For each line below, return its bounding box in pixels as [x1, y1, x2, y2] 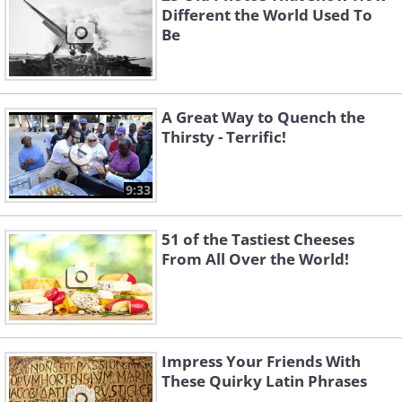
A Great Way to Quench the [162, 107, 365, 128]
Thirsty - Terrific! [162, 127, 286, 148]
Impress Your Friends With [162, 351, 361, 372]
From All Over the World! [162, 249, 349, 270]
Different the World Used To [162, 4, 372, 26]
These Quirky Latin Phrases [162, 371, 367, 392]
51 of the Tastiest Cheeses [162, 229, 354, 250]
